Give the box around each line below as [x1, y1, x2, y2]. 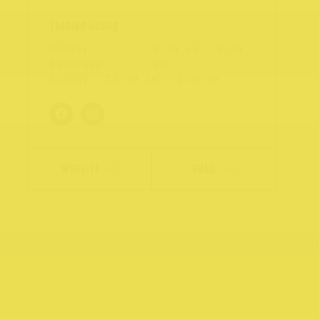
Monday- [49, 45, 95, 55]
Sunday [49, 75, 89, 85]
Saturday [49, 60, 102, 70]
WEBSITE [61, 161, 100, 176]
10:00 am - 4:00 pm [106, 75, 221, 85]
